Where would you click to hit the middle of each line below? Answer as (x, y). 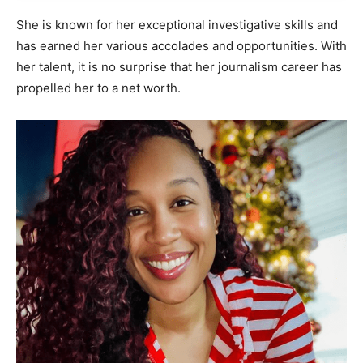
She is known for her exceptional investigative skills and (177, 24)
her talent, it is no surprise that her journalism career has (179, 66)
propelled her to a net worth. (98, 88)
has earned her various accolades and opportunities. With (181, 45)
